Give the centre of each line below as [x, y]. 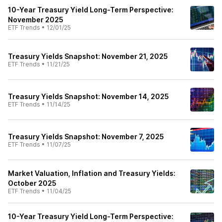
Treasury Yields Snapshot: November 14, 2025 [88, 96]
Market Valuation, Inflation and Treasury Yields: [92, 173]
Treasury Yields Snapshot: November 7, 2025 [86, 137]
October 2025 [32, 183]
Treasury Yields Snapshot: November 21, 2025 [88, 56]
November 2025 [36, 20]
